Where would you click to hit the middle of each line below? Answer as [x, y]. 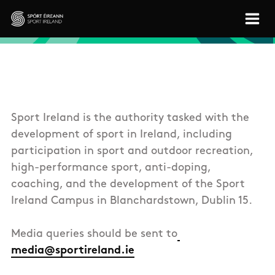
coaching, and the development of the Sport [128, 185]
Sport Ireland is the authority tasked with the [130, 118]
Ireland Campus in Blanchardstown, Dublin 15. [133, 201]
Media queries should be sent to [94, 234]
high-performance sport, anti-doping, [111, 168]
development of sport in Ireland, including [122, 135]
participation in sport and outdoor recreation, [132, 152]
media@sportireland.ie [73, 251]
